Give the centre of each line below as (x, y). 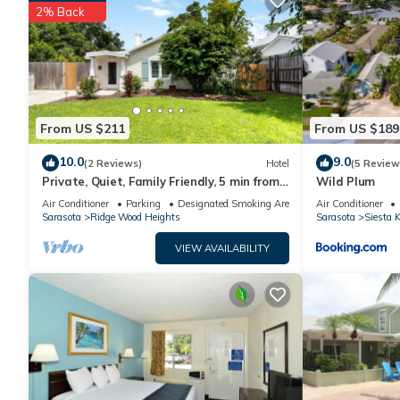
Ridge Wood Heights (135, 217)
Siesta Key (73, 198)
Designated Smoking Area (236, 204)
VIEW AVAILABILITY (222, 249)
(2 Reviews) (113, 163)
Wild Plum (346, 182)
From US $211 (83, 128)
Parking (143, 204)
